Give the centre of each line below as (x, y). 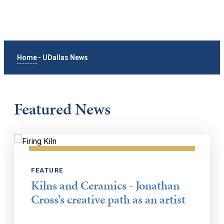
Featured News (62, 109)
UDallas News (65, 57)
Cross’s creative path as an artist (108, 199)
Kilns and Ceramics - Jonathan (105, 185)
